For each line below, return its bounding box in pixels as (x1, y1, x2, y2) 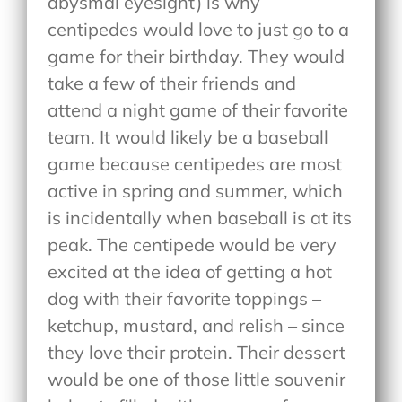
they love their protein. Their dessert (48, 341, 346, 364)
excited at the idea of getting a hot (48, 260, 333, 284)
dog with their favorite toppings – (48, 287, 322, 310)
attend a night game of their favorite (48, 99, 349, 122)
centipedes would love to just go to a (48, 18, 350, 41)
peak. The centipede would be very (48, 233, 337, 257)
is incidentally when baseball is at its (48, 206, 353, 230)
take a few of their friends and (48, 72, 297, 95)
